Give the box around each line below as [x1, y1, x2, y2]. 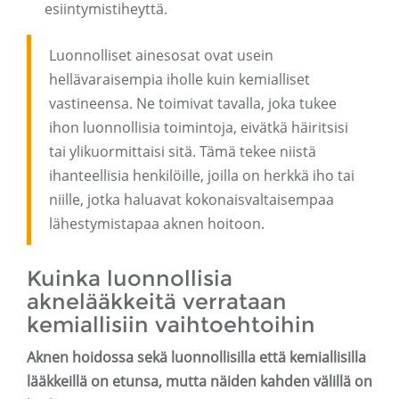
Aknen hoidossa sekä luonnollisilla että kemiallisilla [27, 347, 366, 368]
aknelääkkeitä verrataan [27, 289, 287, 315]
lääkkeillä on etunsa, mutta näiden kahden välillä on [27, 371, 372, 392]
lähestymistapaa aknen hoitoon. [49, 214, 265, 234]
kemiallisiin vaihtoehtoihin [27, 312, 315, 338]
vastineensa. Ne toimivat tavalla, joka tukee [49, 94, 337, 114]
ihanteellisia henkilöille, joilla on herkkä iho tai [49, 166, 354, 186]
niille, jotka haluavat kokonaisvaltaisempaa [49, 190, 334, 210]
